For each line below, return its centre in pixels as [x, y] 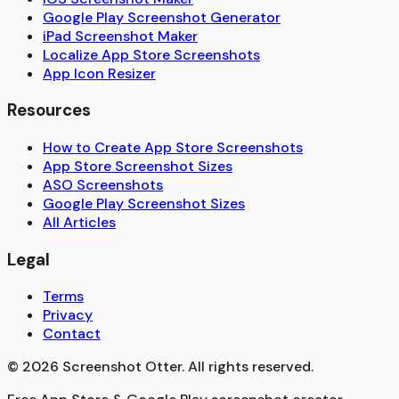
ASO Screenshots [103, 185]
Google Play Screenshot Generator [162, 17]
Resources [49, 110]
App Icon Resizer [99, 73]
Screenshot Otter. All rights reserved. [186, 367]
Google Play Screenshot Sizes [144, 204]
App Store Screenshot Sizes [138, 166]
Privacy [68, 315]
